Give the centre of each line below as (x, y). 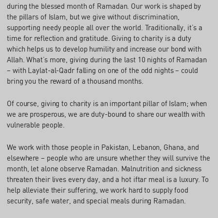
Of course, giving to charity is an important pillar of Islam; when (107, 103)
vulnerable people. (36, 125)
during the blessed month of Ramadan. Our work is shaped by (104, 6)
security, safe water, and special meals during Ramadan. (96, 201)
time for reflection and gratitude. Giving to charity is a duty (99, 38)
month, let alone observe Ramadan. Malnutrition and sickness (104, 169)
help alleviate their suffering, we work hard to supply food (98, 190)
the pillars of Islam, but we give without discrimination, (93, 17)
